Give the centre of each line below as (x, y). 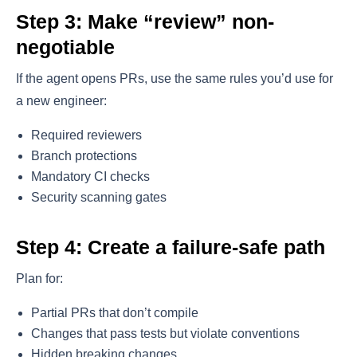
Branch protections (84, 156)
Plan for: (39, 279)
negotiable (65, 47)
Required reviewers (87, 135)
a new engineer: (61, 101)
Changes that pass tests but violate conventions (166, 334)
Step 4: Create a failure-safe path (171, 247)
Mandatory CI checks (91, 177)
